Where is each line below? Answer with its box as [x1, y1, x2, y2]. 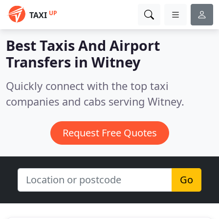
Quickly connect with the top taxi [6, 79, 169, 93]
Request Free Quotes [62, 126, 157, 139]
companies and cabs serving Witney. [6, 94, 184, 109]
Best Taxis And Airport [6, 36, 160, 55]
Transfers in [6, 52, 91, 71]
